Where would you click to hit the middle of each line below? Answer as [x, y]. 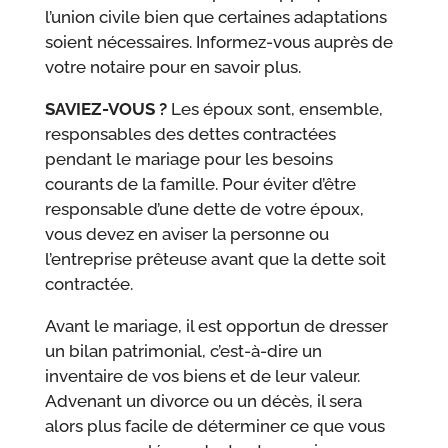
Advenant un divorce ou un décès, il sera [203, 401]
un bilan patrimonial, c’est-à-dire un [183, 351]
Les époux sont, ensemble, [274, 109]
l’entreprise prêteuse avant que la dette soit [215, 259]
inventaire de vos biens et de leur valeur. [202, 376]
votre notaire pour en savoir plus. [172, 67]
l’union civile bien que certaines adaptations [215, 17]
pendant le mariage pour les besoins [188, 159]
